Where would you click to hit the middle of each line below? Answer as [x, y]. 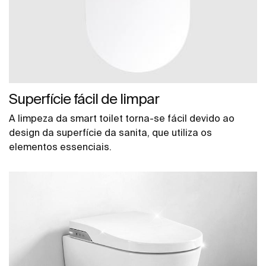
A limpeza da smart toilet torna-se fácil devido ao [122, 118]
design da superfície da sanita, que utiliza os [110, 132]
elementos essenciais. [60, 146]
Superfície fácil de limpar [84, 99]
